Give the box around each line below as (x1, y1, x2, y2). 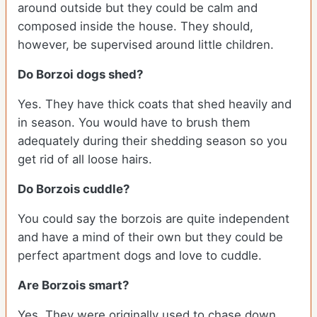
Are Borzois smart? (18, 278, 132, 293)
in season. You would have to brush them (18, 115, 250, 130)
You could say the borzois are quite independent (18, 212, 289, 226)
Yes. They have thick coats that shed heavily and (18, 97, 292, 112)
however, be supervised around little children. (18, 38, 277, 52)
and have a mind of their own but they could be (18, 230, 283, 245)
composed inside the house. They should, (18, 19, 253, 34)
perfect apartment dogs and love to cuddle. (18, 248, 262, 263)
